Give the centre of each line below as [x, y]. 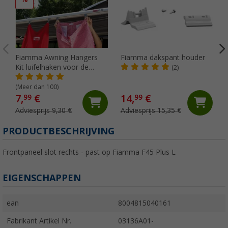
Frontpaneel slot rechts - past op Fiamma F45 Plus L [89, 152]
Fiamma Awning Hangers [56, 57]
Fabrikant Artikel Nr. [39, 221]
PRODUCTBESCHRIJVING [59, 131]
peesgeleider [36, 77]
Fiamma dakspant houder [163, 57]
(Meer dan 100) [37, 87]
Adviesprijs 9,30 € [44, 110]
